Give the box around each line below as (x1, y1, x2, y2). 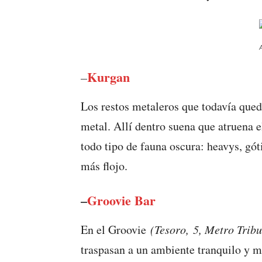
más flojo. (81, 158, 127, 174)
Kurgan (87, 67, 130, 87)
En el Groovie (81, 222, 150, 237)
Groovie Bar (87, 191, 156, 210)
